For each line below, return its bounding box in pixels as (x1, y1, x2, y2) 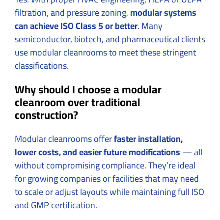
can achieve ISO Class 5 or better (15, 17, 137, 34)
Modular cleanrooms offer (15, 130, 114, 147)
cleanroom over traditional (15, 91, 140, 112)
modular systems (130, 4, 196, 21)
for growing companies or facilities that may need (15, 170, 199, 187)
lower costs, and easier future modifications (15, 143, 180, 160)
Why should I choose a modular (15, 79, 162, 100)
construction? (15, 104, 78, 125)
